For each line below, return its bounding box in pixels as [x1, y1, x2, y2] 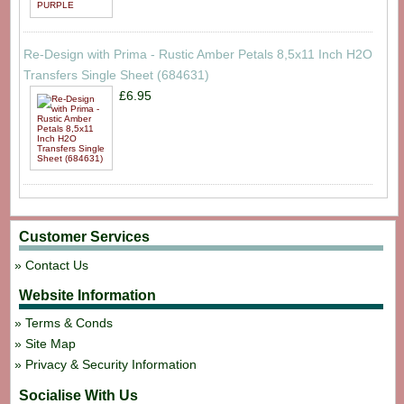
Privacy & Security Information [25, 357, 197, 372]
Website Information [18, 288, 156, 304]
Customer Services [18, 229, 150, 245]
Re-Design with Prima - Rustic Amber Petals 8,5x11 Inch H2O [23, 46, 372, 61]
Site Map [25, 336, 77, 352]
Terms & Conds [25, 316, 114, 331]
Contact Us [25, 257, 89, 272]
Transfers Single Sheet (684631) [23, 67, 209, 82]
